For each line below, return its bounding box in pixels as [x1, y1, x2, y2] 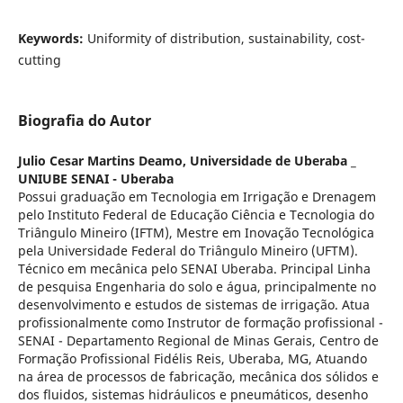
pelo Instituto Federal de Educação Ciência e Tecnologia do [17, 205, 374, 223]
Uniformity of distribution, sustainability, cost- [83, 29, 365, 47]
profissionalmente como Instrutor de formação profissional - [17, 313, 383, 331]
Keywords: [17, 29, 84, 47]
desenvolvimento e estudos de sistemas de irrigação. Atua [17, 295, 370, 313]
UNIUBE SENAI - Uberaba [17, 169, 174, 187]
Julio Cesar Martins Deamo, [17, 151, 190, 169]
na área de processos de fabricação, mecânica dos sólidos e [17, 367, 379, 385]
